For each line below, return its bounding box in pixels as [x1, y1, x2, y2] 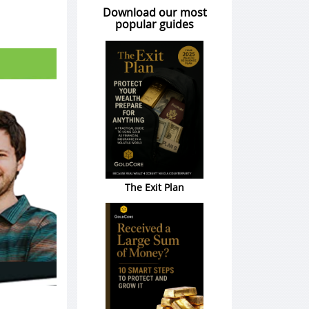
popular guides [115, 17, 194, 32]
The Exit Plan [125, 181, 184, 195]
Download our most [102, 5, 207, 21]
